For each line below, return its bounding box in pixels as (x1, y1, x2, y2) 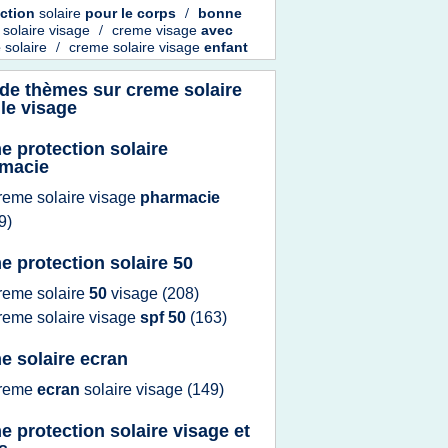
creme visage (112, 22, 201, 39)
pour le (85, 5, 137, 22)
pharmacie (140, 189, 220, 206)
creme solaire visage (69, 39, 204, 56)
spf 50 (140, 309, 190, 326)
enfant (204, 39, 248, 56)
